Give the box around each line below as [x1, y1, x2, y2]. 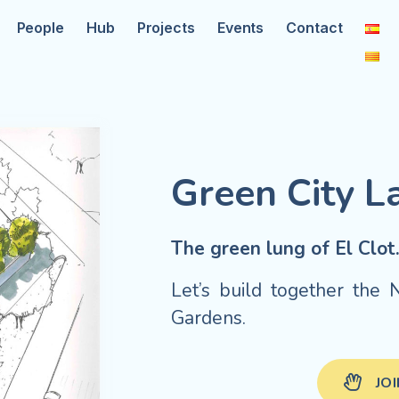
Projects [136, 19, 195, 37]
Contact [286, 19, 343, 37]
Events [216, 19, 265, 37]
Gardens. [171, 305, 246, 330]
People [16, 19, 64, 37]
